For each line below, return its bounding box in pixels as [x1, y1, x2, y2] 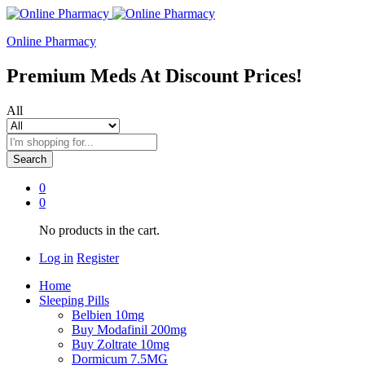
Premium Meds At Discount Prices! [7, 64, 302, 86]
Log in [39, 250, 73, 265]
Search [13, 152, 46, 165]
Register [77, 250, 119, 265]
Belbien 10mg [72, 307, 144, 322]
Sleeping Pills [39, 292, 109, 307]
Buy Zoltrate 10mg [72, 336, 169, 351]
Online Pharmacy [7, 34, 96, 48]
